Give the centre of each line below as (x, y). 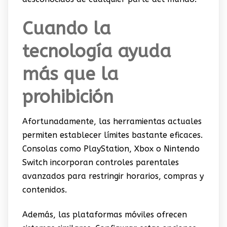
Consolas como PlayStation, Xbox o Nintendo (111, 149)
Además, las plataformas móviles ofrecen (104, 215)
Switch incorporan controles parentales (100, 163)
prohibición (68, 97)
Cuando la (66, 29)
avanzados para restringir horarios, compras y (113, 176)
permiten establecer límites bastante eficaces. (112, 135)
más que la (70, 74)
